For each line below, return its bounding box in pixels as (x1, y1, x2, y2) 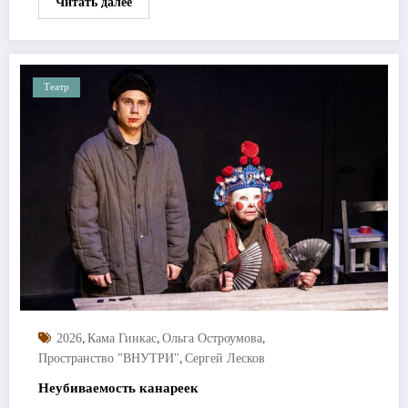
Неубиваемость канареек (38, 380, 199, 395)
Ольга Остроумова (162, 331, 262, 345)
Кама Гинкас (87, 331, 157, 345)
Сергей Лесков (185, 351, 265, 365)
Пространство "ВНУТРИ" (38, 351, 179, 365)
